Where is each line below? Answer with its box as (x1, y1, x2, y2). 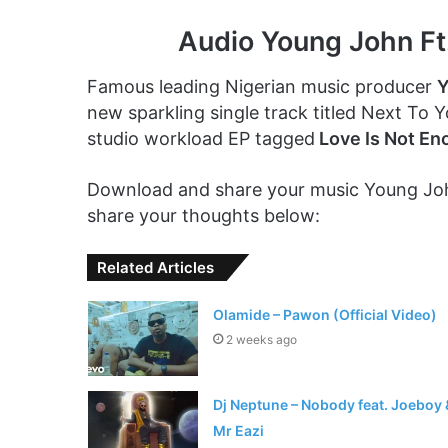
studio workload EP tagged (87, 127, 315, 149)
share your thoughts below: (87, 204, 320, 226)
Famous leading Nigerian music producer (87, 75, 437, 97)
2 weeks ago (225, 331, 297, 347)
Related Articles (97, 257, 214, 277)
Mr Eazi (212, 421, 264, 439)
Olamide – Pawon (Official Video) (212, 305, 437, 323)
